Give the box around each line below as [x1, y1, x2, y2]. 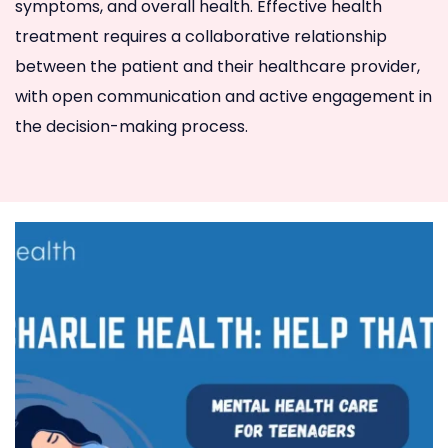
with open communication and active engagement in [15, 84, 432, 108]
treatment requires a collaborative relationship [15, 24, 387, 48]
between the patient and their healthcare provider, [15, 54, 420, 78]
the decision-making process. [15, 114, 248, 138]
